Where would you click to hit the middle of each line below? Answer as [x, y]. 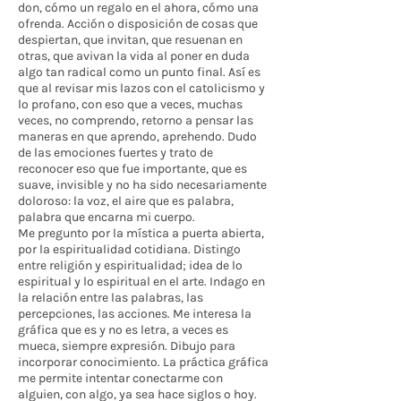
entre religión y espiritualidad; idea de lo [130, 265]
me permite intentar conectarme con [120, 378]
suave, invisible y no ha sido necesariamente [142, 185]
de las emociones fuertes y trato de [115, 153]
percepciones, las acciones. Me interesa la [135, 314]
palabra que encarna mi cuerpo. [108, 217]
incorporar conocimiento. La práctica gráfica [143, 362]
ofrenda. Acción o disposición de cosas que [138, 24]
